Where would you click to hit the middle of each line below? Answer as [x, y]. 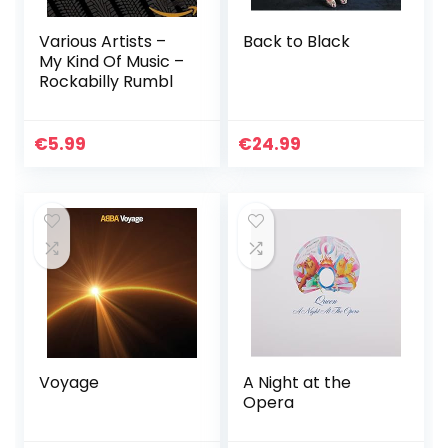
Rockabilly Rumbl [106, 82]
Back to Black [297, 42]
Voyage [69, 383]
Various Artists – [103, 42]
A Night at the [297, 383]
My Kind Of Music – [112, 62]
